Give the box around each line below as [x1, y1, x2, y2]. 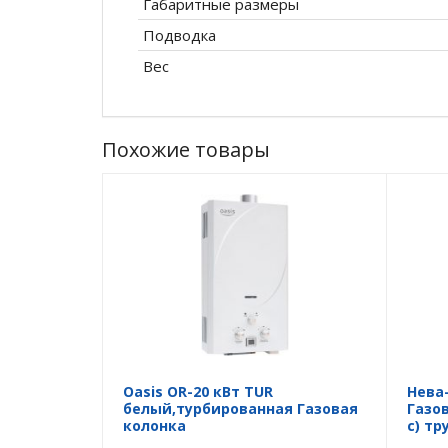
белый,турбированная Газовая [123, 399, 358, 419]
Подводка [143, 25, 216, 46]
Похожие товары [102, 136, 270, 164]
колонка [123, 416, 186, 436]
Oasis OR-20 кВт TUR [123, 382, 273, 402]
